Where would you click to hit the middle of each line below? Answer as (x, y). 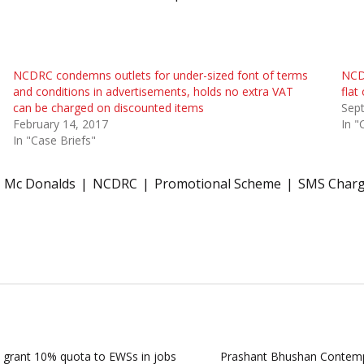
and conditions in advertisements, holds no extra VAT (153, 91)
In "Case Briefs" (54, 140)
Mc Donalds (40, 183)
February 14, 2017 (60, 123)
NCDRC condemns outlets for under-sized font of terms (160, 75)
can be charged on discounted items (108, 107)
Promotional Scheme (218, 183)
